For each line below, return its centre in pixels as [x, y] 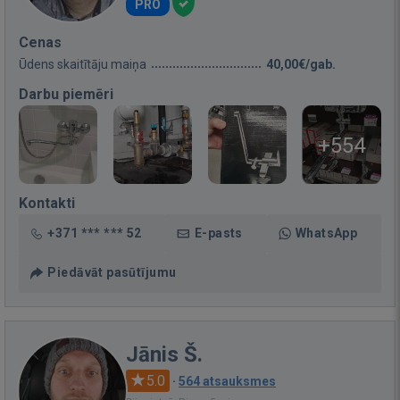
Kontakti [47, 203]
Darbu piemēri [66, 94]
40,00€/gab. [301, 64]
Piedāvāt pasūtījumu [112, 272]
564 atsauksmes [227, 381]
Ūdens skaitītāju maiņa [83, 64]
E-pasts [218, 233]
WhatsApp [326, 233]
